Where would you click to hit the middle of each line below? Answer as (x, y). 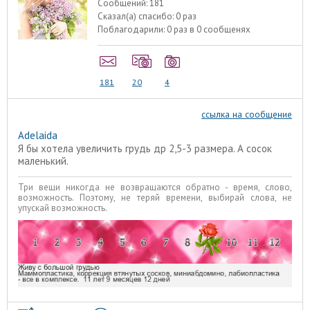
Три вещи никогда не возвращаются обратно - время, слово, (155, 187)
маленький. (43, 161)
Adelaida (38, 136)
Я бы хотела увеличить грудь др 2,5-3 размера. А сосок (145, 149)
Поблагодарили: (133, 29)
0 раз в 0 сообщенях (209, 29)
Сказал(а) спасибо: (137, 16)
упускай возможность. (63, 208)
